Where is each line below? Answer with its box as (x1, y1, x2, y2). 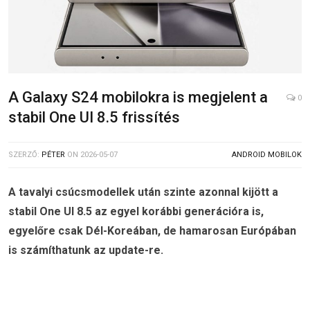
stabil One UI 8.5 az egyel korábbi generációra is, (8, 205, 264, 219)
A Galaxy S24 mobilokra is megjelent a (8, 89, 268, 107)
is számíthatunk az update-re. (8, 244, 163, 257)
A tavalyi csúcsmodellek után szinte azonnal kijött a (8, 185, 278, 199)
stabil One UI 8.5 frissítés (8, 109, 180, 127)
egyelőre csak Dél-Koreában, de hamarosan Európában (8, 224, 296, 238)
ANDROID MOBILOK (232, 150, 302, 160)
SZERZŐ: (8, 150, 42, 160)
